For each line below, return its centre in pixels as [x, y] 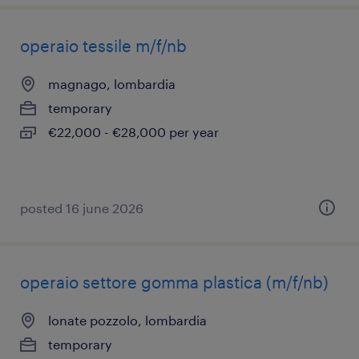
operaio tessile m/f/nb [103, 46]
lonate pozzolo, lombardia [127, 320]
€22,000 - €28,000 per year [133, 132]
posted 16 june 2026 [82, 208]
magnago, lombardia [112, 84]
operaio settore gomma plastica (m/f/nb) [174, 282]
